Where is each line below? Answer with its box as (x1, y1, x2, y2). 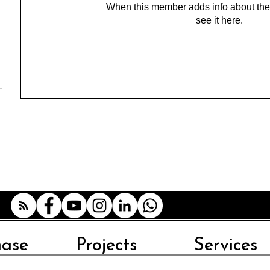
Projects (76, 236, 137, 255)
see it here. (196, 14, 243, 25)
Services (193, 236, 257, 255)
